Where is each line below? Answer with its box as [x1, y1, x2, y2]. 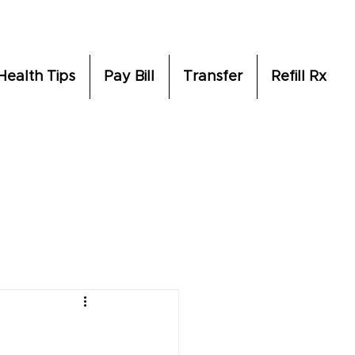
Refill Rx [270, 70, 326, 84]
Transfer [183, 70, 242, 84]
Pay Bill [104, 70, 155, 84]
